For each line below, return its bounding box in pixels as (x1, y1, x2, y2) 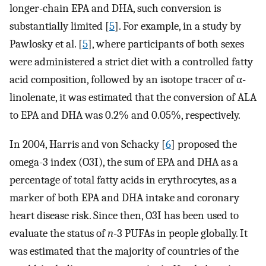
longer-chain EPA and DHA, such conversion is (9, 2, 221, 15)
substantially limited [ (9, 20, 109, 33)
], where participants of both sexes (88, 37, 244, 51)
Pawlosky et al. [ (9, 37, 83, 51)
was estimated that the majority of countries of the (9, 245, 239, 258)
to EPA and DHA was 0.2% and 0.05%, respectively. (9, 109, 240, 122)
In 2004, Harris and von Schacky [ (9, 138, 166, 151)
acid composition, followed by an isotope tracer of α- (9, 73, 246, 87)
